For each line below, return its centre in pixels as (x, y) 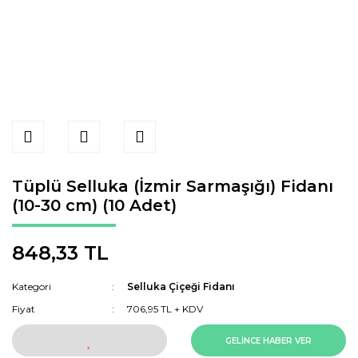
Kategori (32, 286)
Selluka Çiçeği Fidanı (181, 286)
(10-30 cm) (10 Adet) (94, 205)
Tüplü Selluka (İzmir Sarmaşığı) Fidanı (173, 186)
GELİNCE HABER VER (268, 340)
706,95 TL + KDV (165, 309)
